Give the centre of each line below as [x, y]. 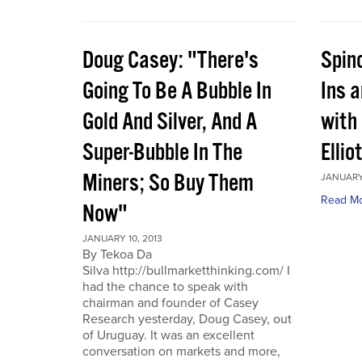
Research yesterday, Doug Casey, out [187, 319]
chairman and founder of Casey [170, 303]
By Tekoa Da [117, 255]
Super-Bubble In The [162, 153]
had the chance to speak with [165, 287]
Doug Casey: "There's [170, 61]
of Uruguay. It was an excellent [168, 335]
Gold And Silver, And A [170, 122]
